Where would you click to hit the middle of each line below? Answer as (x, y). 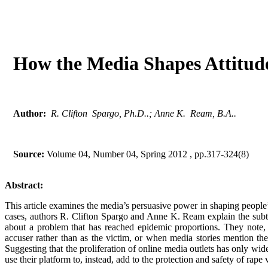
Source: (29, 154)
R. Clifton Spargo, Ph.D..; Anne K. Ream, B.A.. (144, 113)
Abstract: (25, 185)
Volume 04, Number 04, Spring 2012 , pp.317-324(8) (147, 154)
